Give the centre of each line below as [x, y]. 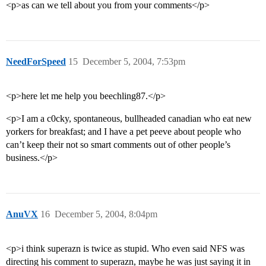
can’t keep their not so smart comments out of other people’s [118, 145]
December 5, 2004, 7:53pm [134, 62]
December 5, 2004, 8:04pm [106, 214]
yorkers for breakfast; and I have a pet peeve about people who [123, 132]
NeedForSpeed [36, 62]
